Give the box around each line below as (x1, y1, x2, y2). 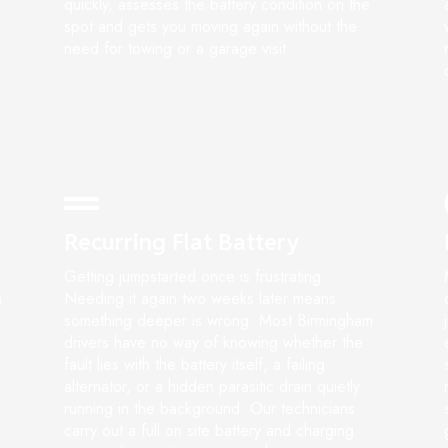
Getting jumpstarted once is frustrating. (64, 265, 326, 289)
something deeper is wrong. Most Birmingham (64, 309, 373, 333)
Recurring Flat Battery (64, 227, 299, 258)
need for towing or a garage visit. (64, 37, 291, 61)
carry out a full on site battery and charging (64, 419, 354, 443)
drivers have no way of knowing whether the (64, 331, 363, 355)
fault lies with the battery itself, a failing (64, 353, 325, 377)
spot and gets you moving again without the (64, 15, 357, 39)
